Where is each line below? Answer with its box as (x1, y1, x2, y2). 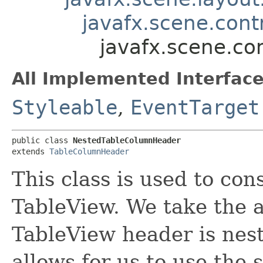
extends (12, 146, 49, 156)
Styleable (12, 95, 117, 119)
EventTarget (130, 95, 259, 119)
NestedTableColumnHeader (73, 135, 181, 145)
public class (12, 135, 73, 145)
